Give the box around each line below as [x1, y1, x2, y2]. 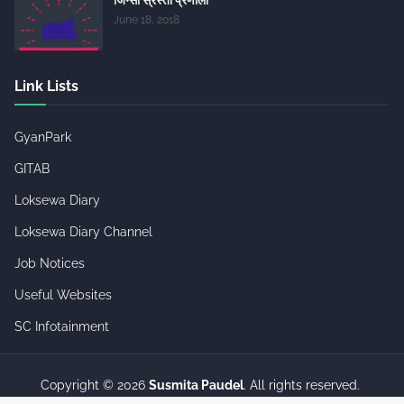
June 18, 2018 [114, 13, 179, 26]
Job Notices [14, 255, 85, 271]
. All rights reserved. [243, 377, 360, 392]
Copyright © [41, 377, 117, 392]
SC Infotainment [14, 318, 109, 334]
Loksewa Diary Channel [14, 224, 152, 239]
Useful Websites [14, 287, 112, 302]
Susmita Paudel [149, 377, 243, 392]
